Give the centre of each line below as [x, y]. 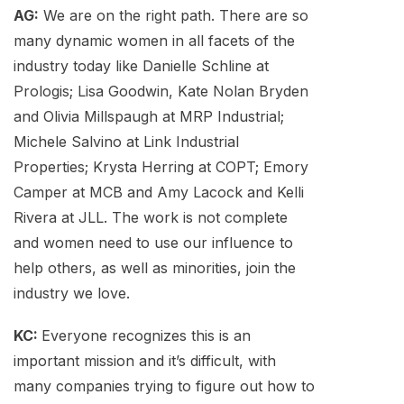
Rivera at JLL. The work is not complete [151, 218]
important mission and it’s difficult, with [145, 361]
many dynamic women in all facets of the [154, 41]
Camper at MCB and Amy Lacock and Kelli [159, 193]
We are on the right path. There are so [174, 16]
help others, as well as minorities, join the [155, 268]
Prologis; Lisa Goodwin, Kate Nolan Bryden [161, 92]
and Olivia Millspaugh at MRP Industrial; [149, 117]
